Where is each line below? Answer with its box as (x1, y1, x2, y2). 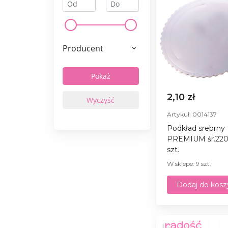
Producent (63, 42, 103, 54)
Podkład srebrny (166, 123, 225, 133)
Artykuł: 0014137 (166, 110, 217, 118)
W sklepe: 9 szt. (166, 159, 211, 167)
